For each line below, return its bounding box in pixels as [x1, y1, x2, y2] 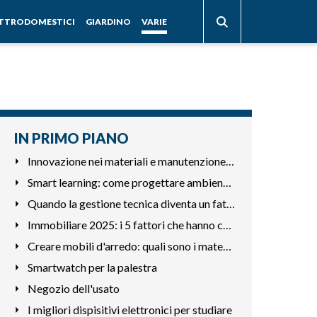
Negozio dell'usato [27, 282, 120, 295]
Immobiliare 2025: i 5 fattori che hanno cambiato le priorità [222, 218, 231, 231]
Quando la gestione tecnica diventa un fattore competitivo [226, 197, 235, 210]
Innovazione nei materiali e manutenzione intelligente [225, 154, 234, 168]
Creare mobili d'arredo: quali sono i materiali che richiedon [222, 239, 231, 253]
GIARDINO [86, 16, 131, 27]
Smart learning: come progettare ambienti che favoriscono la [222, 175, 231, 189]
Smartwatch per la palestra [27, 260, 157, 274]
